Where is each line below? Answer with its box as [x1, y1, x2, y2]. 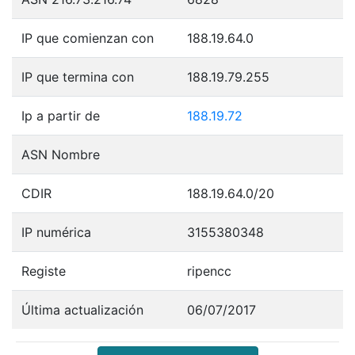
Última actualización [21, 301, 143, 318]
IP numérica [21, 223, 91, 240]
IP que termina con [21, 68, 134, 85]
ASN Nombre [21, 146, 100, 162]
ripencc [187, 262, 231, 279]
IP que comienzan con [21, 29, 154, 46]
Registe [21, 262, 66, 279]
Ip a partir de [21, 107, 100, 124]
